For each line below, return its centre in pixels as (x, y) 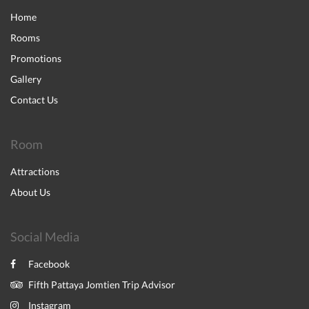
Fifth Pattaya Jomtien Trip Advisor (102, 285)
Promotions (36, 58)
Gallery (26, 79)
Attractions (35, 171)
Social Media (45, 237)
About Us (30, 192)
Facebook (49, 264)
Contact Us (34, 100)
